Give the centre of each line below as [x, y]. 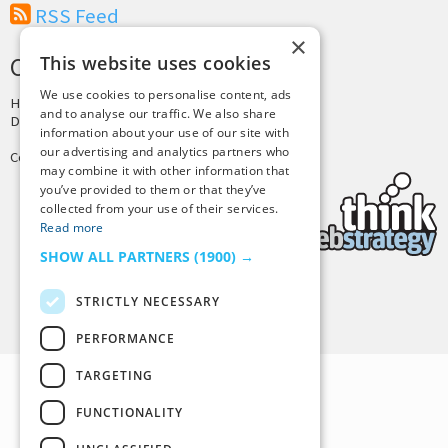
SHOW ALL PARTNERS [117, 256]
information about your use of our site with [164, 132]
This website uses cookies [155, 63]
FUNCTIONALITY [129, 412]
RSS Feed [77, 16]
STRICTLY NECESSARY [148, 301]
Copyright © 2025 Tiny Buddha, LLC [115, 156]
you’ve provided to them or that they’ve [153, 189]
